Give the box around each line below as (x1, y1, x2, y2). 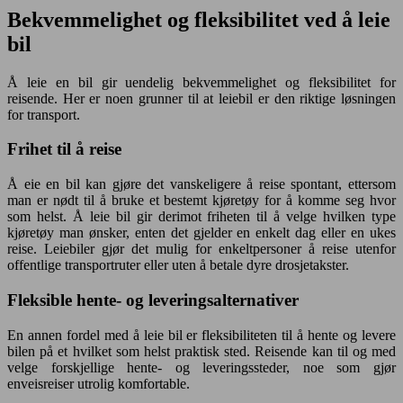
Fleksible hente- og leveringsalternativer (7, 290, 299, 309)
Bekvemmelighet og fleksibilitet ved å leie (7, 7, 390, 31)
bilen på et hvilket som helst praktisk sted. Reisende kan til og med (7, 343, 396, 359)
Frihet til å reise (7, 139, 121, 159)
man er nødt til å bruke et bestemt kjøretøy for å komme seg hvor (7, 193, 396, 209)
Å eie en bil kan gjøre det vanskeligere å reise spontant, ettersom (7, 176, 396, 193)
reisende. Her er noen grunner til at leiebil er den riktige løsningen (7, 90, 396, 106)
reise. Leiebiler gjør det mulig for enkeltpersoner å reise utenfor (7, 241, 396, 257)
